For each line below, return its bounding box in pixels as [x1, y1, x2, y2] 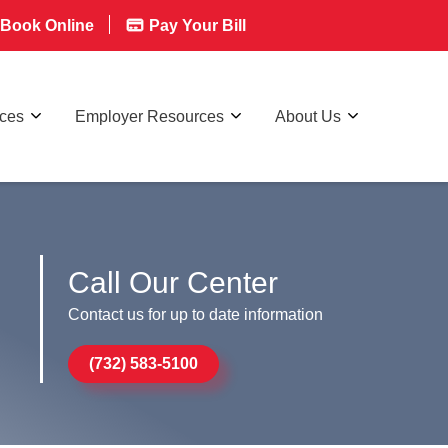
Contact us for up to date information [68, 305, 324, 323]
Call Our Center [68, 265, 279, 299]
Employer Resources [75, 107, 224, 125]
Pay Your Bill [145, 17, 246, 34]
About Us [275, 107, 341, 125]
